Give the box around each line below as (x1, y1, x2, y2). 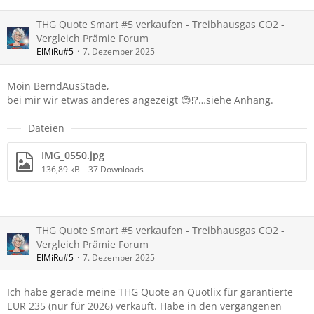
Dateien (28, 121, 64, 135)
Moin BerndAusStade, (7, 79, 109, 93)
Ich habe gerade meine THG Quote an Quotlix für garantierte (7, 285, 293, 299)
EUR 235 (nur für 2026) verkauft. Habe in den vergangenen (7, 299, 282, 313)
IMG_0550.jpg (41, 149, 104, 162)
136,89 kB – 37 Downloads (41, 163, 144, 175)
